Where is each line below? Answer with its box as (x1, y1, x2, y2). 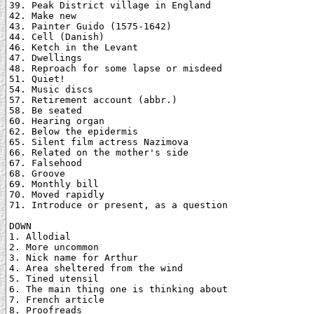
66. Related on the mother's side (9, 147, 189, 158)
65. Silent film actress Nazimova (9, 137, 189, 148)
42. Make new (9, 11, 76, 22)
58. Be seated (9, 105, 82, 116)
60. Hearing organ (9, 116, 104, 127)
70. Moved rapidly (9, 189, 104, 200)
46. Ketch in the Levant (9, 42, 138, 53)
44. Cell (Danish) (9, 32, 104, 43)
